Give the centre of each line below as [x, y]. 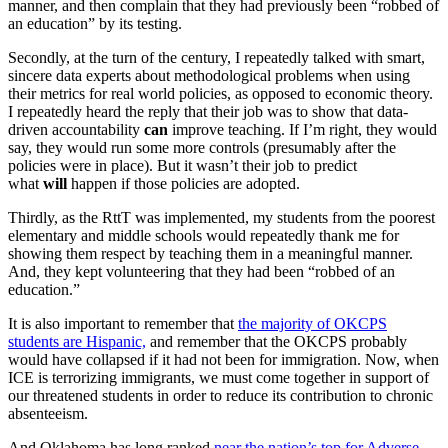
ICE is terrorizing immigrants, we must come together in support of [218, 378]
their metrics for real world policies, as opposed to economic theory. [220, 94]
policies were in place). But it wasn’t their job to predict [182, 166]
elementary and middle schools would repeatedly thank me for [203, 236]
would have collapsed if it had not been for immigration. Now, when [223, 360]
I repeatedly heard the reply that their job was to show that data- [208, 112]
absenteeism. [48, 414]
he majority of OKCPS [314, 324]
